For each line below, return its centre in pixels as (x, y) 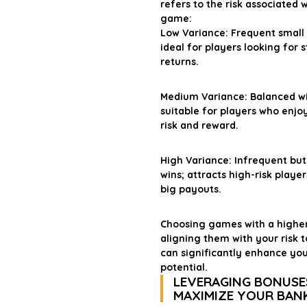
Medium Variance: (204, 97)
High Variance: (196, 160)
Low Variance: (194, 33)
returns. (179, 62)
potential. (184, 267)
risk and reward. (199, 125)
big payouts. (191, 189)
